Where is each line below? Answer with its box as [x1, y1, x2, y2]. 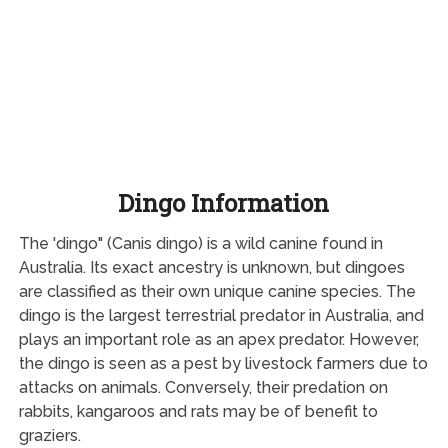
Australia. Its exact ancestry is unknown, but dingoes [18, 257, 405, 277]
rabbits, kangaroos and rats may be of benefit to [18, 401, 378, 421]
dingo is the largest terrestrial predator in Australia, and [18, 305, 424, 325]
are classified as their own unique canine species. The [18, 281, 416, 301]
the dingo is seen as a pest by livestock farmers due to [18, 353, 428, 373]
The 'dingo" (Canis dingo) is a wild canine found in [18, 233, 383, 253]
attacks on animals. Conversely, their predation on [18, 377, 388, 397]
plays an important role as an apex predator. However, [18, 329, 419, 349]
